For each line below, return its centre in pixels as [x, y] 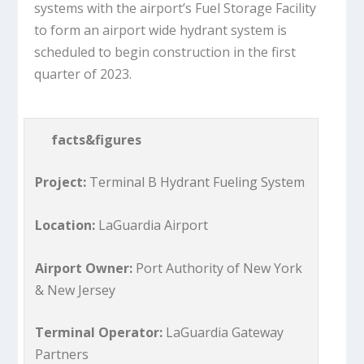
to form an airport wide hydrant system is [161, 30]
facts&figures [97, 139]
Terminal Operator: [99, 333]
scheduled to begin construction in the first [165, 52]
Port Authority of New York [219, 268]
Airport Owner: [86, 268]
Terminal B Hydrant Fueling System [196, 182]
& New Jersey [76, 290]
